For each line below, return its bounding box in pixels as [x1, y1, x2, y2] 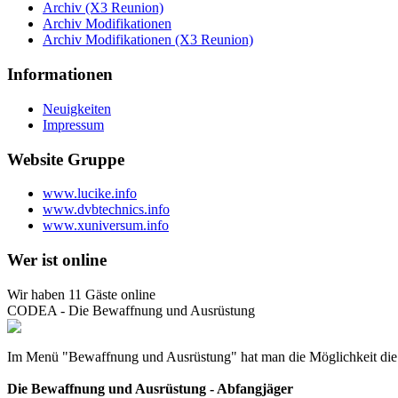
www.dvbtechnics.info [43, 202, 170, 218]
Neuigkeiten [43, 100, 111, 116]
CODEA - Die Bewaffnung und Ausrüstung [7, 302, 255, 318]
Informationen [7, 65, 113, 84]
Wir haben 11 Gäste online [7, 286, 155, 302]
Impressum [43, 116, 104, 132]
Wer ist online [7, 251, 107, 270]
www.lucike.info [43, 186, 137, 202]
